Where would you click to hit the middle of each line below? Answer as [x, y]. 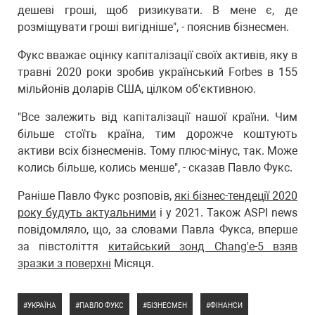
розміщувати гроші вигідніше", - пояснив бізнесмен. [153, 27]
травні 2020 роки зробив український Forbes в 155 [157, 72]
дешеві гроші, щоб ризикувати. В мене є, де [157, 10]
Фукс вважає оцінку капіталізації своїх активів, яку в [157, 55]
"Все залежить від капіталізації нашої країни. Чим [157, 117]
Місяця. [133, 263]
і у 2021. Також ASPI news [227, 213]
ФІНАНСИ [226, 306]
